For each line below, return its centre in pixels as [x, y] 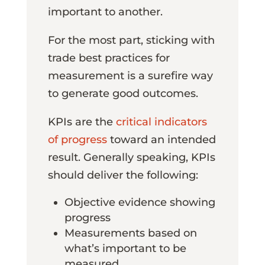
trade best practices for [109, 58]
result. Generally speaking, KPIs [131, 157]
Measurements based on [130, 233]
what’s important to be [125, 248]
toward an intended [161, 139]
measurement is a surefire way [130, 75]
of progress [77, 139]
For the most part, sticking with [131, 40]
